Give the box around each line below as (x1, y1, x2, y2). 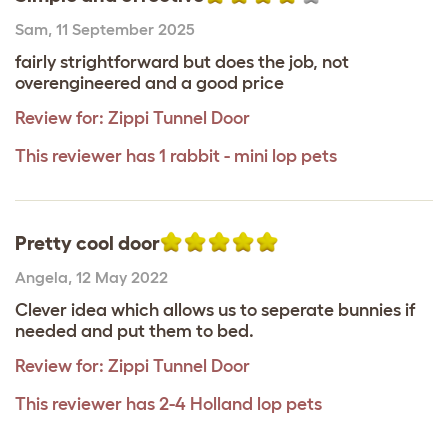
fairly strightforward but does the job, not (15, 51, 349, 72)
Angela (15, 267, 68, 286)
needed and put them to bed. (15, 320, 254, 341)
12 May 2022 (76, 267, 168, 286)
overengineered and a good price (15, 72, 284, 93)
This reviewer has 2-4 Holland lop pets (15, 393, 322, 414)
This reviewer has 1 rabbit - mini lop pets (15, 145, 337, 166)
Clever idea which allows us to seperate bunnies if (15, 299, 416, 320)
